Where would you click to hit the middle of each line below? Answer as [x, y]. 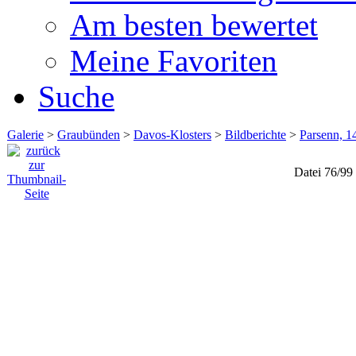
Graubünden [89, 134]
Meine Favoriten [174, 60]
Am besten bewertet [194, 25]
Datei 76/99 [323, 172]
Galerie [25, 134]
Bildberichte [255, 134]
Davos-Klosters [172, 134]
